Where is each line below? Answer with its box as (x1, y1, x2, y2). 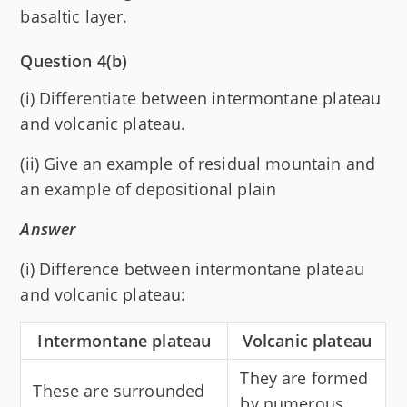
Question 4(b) (20, 49, 128, 72)
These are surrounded (33, 379, 205, 402)
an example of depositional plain (20, 177, 277, 200)
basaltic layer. (20, 5, 128, 27)
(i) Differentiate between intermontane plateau (20, 86, 382, 109)
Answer (20, 217, 76, 240)
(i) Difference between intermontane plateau (20, 257, 364, 280)
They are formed (240, 366, 369, 389)
